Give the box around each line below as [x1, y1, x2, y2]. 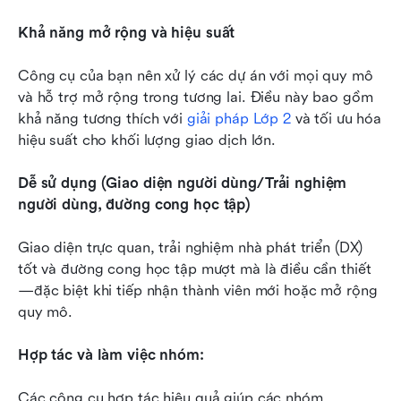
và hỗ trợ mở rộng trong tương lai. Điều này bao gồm [18, 88, 373, 106]
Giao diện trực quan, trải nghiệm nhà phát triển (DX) [18, 238, 363, 256]
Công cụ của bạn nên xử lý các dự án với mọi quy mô [18, 66, 373, 84]
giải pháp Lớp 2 [186, 109, 291, 127]
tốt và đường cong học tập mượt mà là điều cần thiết [18, 260, 371, 277]
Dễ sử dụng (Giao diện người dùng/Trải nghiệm [18, 174, 347, 192]
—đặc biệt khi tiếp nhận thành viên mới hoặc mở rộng [18, 281, 378, 299]
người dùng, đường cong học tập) [18, 195, 252, 213]
